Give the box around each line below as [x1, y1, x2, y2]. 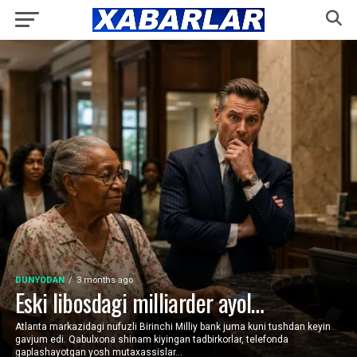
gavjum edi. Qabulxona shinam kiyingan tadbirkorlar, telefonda [14, 334, 288, 345]
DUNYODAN [14, 275, 65, 285]
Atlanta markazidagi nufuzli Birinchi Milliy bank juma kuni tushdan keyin [14, 321, 331, 332]
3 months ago [76, 275, 133, 285]
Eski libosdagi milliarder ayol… [14, 284, 265, 320]
